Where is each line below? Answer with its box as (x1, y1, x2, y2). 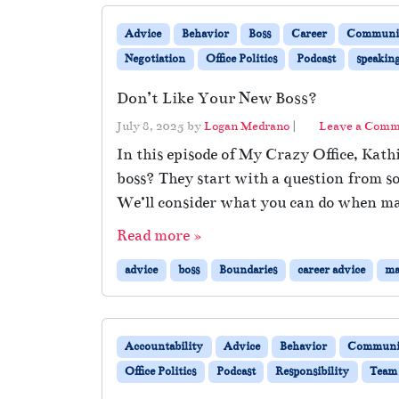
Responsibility (275, 363, 350, 379)
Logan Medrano (204, 118, 289, 134)
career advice (297, 262, 365, 277)
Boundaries (219, 262, 278, 277)
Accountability (125, 338, 204, 354)
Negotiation (125, 51, 186, 66)
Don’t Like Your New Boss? (117, 87, 317, 108)
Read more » (117, 225, 201, 245)
